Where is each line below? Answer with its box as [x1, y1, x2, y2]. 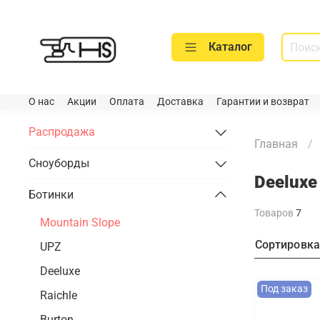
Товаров [254, 206, 296, 219]
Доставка [157, 96, 204, 109]
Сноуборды [29, 156, 89, 170]
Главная [254, 136, 298, 151]
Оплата [109, 96, 144, 109]
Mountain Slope [40, 215, 120, 229]
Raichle [40, 288, 77, 302]
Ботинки [29, 188, 74, 202]
